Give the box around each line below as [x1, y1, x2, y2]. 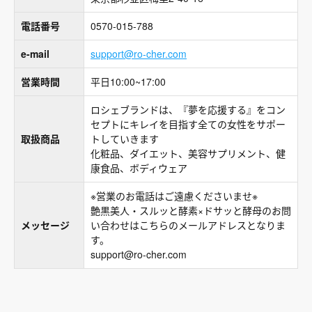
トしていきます [91, 132, 159, 146]
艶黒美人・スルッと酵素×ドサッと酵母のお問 [91, 203, 291, 217]
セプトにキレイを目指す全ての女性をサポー [91, 117, 286, 131]
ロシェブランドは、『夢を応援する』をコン [91, 102, 286, 116]
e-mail [21, 47, 49, 61]
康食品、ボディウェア [91, 161, 187, 175]
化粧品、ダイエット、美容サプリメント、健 [91, 146, 286, 160]
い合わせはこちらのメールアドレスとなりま [91, 218, 286, 232]
